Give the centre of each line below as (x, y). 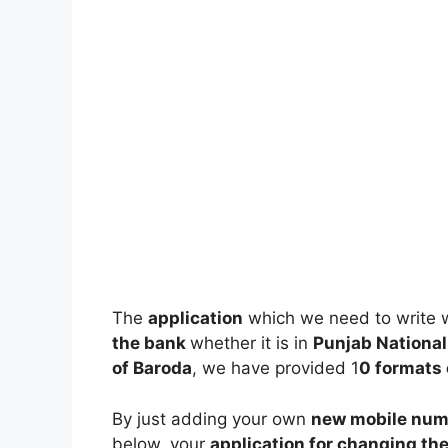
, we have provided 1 (275, 368)
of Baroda (152, 368)
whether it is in (251, 343)
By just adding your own (211, 418)
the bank (151, 343)
